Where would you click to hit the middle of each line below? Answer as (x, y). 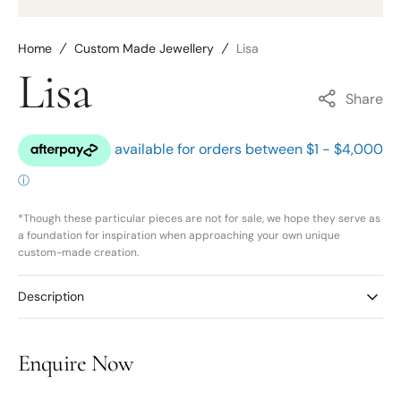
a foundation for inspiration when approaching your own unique (179, 235)
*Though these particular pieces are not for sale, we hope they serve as (199, 218)
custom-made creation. (78, 252)
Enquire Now (76, 363)
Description (51, 296)
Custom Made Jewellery (144, 48)
